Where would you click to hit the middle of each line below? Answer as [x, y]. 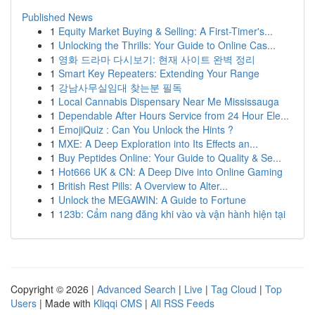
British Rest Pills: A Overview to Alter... [143, 186]
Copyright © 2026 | [54, 289]
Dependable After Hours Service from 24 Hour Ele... [174, 115]
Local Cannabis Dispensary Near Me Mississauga [169, 101]
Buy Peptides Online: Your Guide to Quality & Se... [170, 157]
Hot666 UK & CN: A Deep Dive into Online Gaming [171, 172]
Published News [57, 17]
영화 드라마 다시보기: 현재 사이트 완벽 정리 [157, 59]
